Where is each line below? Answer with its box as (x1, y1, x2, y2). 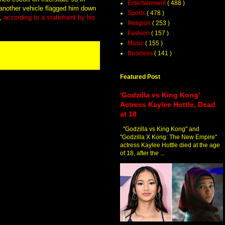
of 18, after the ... (120, 150, 165, 157)
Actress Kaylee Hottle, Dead (120, 100, 215, 109)
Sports (128, 10, 147, 17)
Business (128, 50, 154, 57)
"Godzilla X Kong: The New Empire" (120, 134, 217, 141)
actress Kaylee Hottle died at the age (120, 142, 220, 149)
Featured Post (120, 73, 160, 81)
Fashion (128, 30, 151, 37)
